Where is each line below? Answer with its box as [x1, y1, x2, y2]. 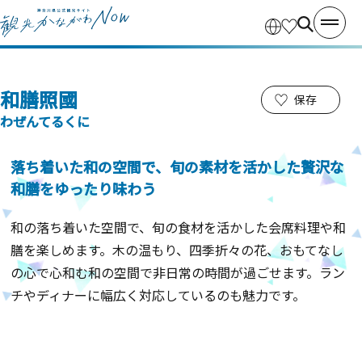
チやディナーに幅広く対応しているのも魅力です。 [11, 285, 306, 305]
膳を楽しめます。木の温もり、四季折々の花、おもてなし [11, 240, 344, 259]
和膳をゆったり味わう [11, 178, 157, 199]
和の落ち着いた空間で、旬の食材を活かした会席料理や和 [11, 217, 347, 237]
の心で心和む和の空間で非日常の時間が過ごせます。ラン [11, 263, 346, 282]
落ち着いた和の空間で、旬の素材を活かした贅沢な [11, 156, 345, 177]
